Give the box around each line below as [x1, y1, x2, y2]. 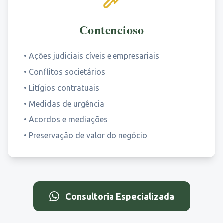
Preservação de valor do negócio [29, 131, 147, 140]
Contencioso [79, 21, 144, 38]
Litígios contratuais [29, 83, 99, 92]
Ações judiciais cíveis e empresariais [29, 51, 159, 60]
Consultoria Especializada [65, 191, 174, 201]
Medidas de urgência [29, 99, 104, 108]
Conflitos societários [29, 67, 105, 76]
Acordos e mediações [29, 115, 108, 124]
